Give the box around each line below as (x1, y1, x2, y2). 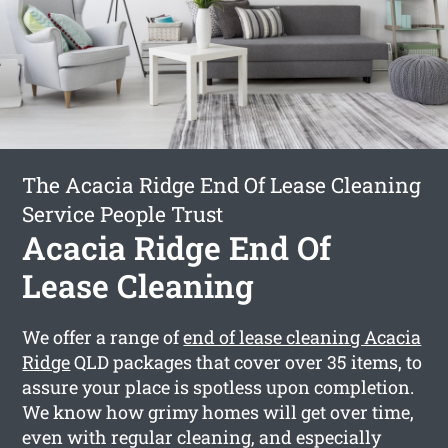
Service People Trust (22, 199, 224, 228)
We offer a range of (22, 324, 184, 349)
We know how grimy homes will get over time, (22, 399, 415, 424)
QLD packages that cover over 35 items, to (70, 349, 423, 374)
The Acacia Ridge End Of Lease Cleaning (22, 170, 422, 199)
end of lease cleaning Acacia (183, 324, 422, 349)
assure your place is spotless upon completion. (22, 374, 415, 399)
